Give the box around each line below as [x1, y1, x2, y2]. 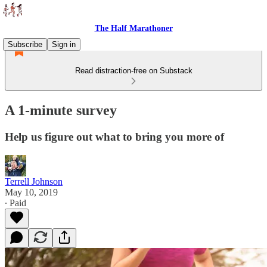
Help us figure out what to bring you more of [5, 130, 224, 143]
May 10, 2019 [5, 187, 58, 197]
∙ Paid [5, 197, 26, 208]
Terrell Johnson [5, 176, 63, 187]
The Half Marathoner [94, 24, 173, 33]
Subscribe [8, 40, 42, 49]
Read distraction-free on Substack [74, 66, 193, 75]
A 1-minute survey [5, 102, 117, 118]
